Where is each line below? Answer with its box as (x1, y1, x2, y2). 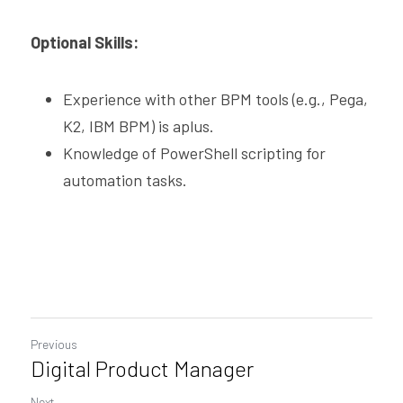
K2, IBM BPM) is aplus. (63, 116, 214, 136)
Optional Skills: (31, 32, 139, 52)
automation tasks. (63, 170, 187, 190)
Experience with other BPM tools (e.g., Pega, (63, 89, 368, 109)
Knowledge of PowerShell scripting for (63, 143, 326, 163)
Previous (31, 336, 77, 352)
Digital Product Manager (31, 355, 254, 381)
